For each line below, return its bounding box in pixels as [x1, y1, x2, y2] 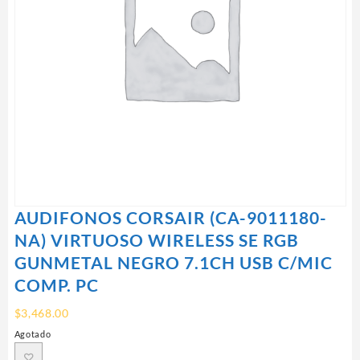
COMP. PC [14, 274, 99, 295]
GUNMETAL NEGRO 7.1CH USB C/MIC [14, 252, 333, 272]
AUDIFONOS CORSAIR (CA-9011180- [14, 207, 327, 227]
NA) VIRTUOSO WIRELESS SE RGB [14, 229, 299, 250]
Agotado [14, 328, 51, 339]
